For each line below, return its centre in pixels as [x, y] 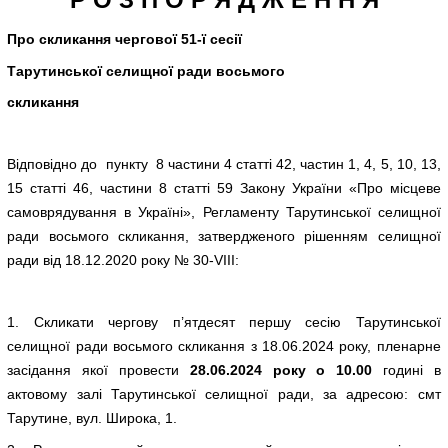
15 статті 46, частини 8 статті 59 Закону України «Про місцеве [224, 188]
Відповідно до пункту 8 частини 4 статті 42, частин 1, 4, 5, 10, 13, [224, 164]
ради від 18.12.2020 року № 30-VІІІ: [123, 260]
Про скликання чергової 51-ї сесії [125, 39]
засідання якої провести [98, 370]
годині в [406, 370]
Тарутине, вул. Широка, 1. [92, 418]
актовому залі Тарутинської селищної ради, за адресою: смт [224, 394]
